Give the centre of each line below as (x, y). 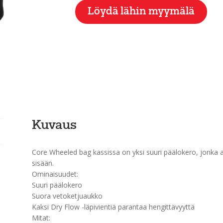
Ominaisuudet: (55, 174)
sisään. (43, 163)
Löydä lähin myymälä (141, 11)
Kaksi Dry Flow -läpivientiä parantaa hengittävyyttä (113, 207)
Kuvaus (54, 126)
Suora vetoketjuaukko (67, 196)
